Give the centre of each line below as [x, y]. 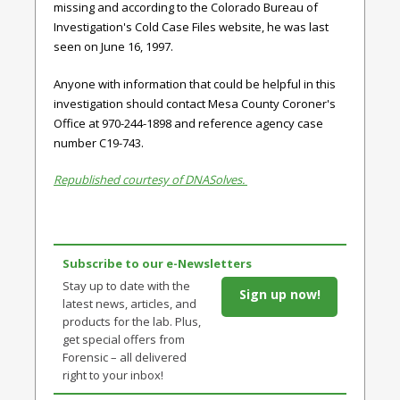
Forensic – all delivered [125, 358]
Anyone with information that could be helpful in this [195, 83]
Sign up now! [279, 295]
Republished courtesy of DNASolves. [150, 180]
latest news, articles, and [129, 304]
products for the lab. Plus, [132, 322]
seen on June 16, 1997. [113, 47]
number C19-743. [99, 142]
